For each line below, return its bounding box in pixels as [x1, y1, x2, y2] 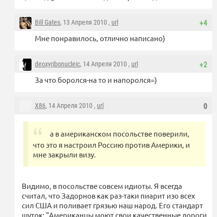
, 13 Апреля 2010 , [60, 18, 111, 27]
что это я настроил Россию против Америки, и [33, 140, 190, 150]
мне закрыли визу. [33, 150, 96, 159]
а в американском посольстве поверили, [50, 129, 189, 139]
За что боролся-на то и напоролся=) [35, 75, 157, 85]
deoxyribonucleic [35, 60, 80, 68]
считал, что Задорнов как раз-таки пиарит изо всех [22, 191, 195, 201]
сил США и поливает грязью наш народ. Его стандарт [22, 201, 203, 210]
